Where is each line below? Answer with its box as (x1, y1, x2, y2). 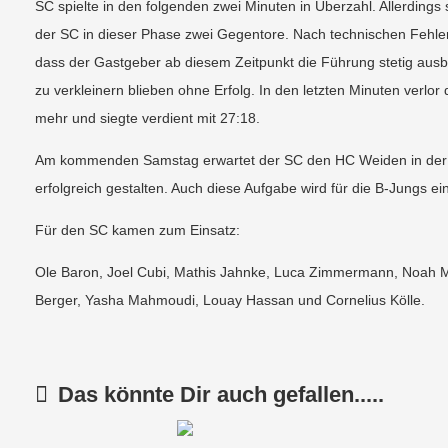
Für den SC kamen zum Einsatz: (35, 222, 240, 238)
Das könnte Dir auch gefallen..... (58, 382, 384, 407)
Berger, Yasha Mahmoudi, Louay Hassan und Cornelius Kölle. (35, 292, 425, 308)
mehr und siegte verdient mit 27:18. (35, 110, 260, 126)
